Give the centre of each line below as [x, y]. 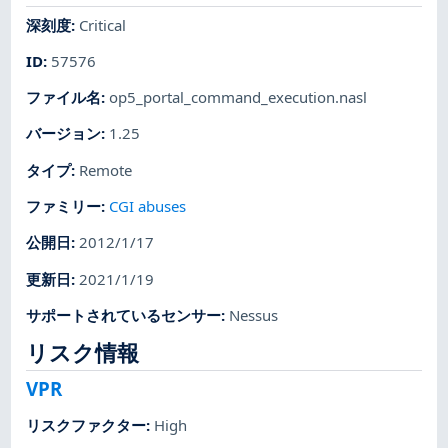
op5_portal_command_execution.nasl [238, 97]
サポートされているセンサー [124, 314]
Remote [106, 169]
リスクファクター [86, 425]
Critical [103, 24]
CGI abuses [148, 206]
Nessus [254, 314]
